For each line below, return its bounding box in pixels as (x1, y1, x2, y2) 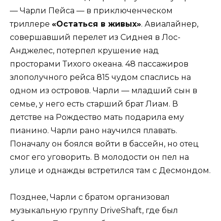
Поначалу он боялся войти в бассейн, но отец (10, 139, 199, 148)
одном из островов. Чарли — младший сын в (10, 85, 197, 95)
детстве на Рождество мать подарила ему (10, 112, 184, 122)
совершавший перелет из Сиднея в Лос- (10, 32, 181, 42)
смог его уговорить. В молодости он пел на (10, 152, 189, 162)
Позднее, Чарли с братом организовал (10, 192, 170, 202)
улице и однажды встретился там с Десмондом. (10, 165, 211, 175)
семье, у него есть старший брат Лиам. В (10, 99, 178, 109)
